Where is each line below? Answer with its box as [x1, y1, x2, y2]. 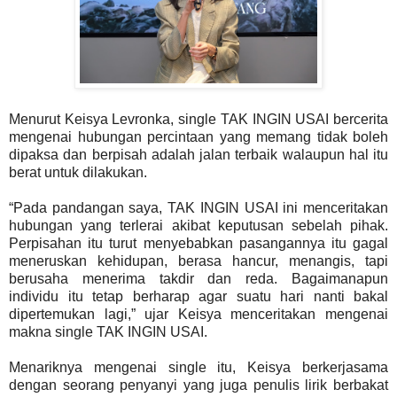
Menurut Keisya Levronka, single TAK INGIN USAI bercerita [9, 112, 388, 128]
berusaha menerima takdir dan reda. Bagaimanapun [9, 271, 388, 287]
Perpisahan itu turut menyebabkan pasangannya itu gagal [9, 236, 388, 252]
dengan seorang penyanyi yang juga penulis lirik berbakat [9, 378, 388, 393]
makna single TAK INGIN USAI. [9, 324, 207, 340]
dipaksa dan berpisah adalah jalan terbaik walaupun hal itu [9, 147, 388, 163]
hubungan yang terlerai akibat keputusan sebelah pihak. [9, 218, 388, 234]
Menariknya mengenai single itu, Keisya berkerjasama [9, 360, 388, 376]
